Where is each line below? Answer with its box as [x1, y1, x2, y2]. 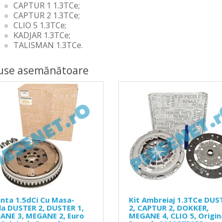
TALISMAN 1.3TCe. [13, 40, 83, 51]
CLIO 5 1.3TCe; [13, 20, 66, 31]
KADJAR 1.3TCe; [13, 30, 70, 41]
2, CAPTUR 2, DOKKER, [128, 203, 209, 213]
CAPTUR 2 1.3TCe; [13, 10, 80, 21]
